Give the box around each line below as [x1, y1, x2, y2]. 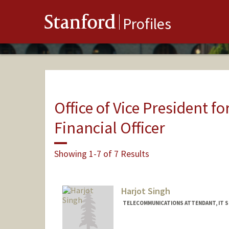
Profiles [123, 14, 171, 34]
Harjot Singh [121, 185, 170, 197]
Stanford [44, 13, 116, 35]
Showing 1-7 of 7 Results [54, 147, 149, 159]
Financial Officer [54, 117, 165, 138]
